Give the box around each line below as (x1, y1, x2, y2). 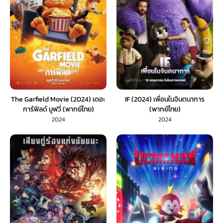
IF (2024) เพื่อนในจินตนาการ (125, 94, 205, 105)
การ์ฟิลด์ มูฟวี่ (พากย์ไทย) (22, 104, 94, 114)
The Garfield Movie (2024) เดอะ (11, 94, 106, 105)
